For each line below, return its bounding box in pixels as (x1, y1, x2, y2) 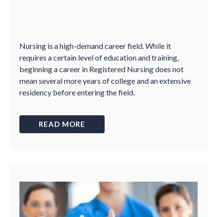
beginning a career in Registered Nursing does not (19, 64, 184, 74)
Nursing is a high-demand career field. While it (19, 41, 171, 50)
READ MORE (39, 120, 85, 128)
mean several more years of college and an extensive (19, 76, 191, 85)
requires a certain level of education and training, (19, 53, 179, 62)
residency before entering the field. (19, 88, 135, 97)
